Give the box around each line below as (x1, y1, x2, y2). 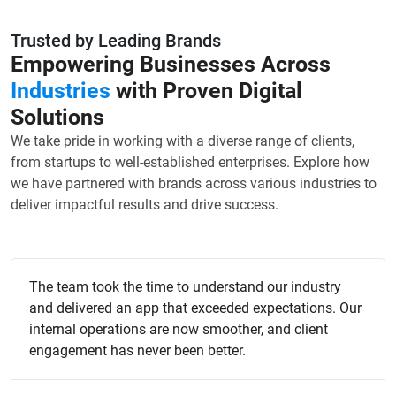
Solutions (11, 104, 104, 131)
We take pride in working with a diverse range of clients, (11, 133, 354, 150)
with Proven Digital (116, 78, 302, 104)
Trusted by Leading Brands (11, 30, 221, 52)
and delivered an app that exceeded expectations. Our (29, 300, 362, 317)
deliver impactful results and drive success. (11, 196, 278, 214)
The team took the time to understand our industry (29, 278, 341, 296)
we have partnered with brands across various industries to (11, 175, 377, 193)
